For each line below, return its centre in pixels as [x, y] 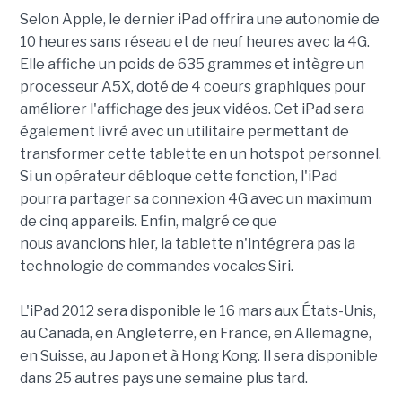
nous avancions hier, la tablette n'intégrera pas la [187, 244]
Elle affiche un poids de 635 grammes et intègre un [192, 65]
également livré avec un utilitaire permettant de [184, 132]
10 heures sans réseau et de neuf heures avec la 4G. [194, 42]
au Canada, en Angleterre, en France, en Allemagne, [195, 334]
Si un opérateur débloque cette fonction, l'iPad [178, 177]
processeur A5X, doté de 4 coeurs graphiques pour [192, 87]
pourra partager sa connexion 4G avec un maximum [195, 199]
